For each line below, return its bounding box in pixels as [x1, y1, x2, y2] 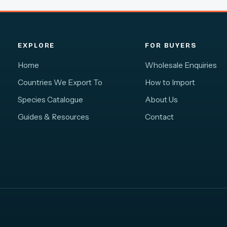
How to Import [145, 77, 196, 87]
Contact [145, 111, 174, 122]
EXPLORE [18, 41, 55, 50]
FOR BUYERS [145, 41, 197, 50]
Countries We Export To [18, 77, 103, 87]
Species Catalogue [18, 94, 84, 104]
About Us [145, 94, 178, 104]
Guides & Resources [18, 111, 90, 122]
